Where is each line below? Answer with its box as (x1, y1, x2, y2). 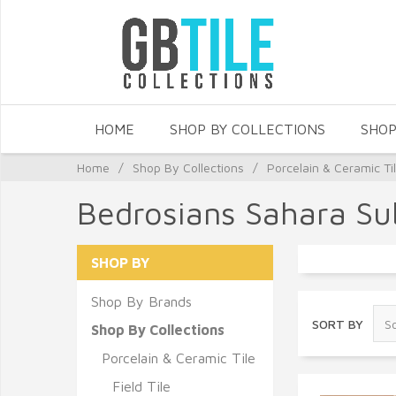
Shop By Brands (91, 293, 192, 309)
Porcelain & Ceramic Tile (102, 350, 255, 366)
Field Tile (112, 378, 171, 394)
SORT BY (312, 316, 363, 331)
